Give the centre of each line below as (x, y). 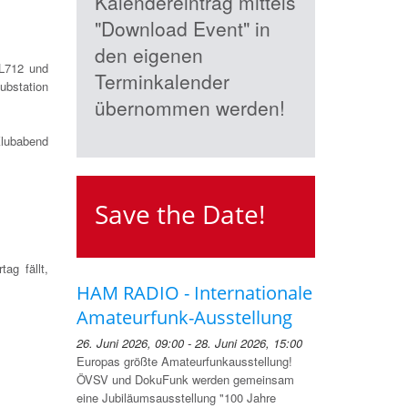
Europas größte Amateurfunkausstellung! (184, 361)
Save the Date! (179, 214)
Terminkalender (162, 81)
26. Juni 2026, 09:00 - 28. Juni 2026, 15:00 (189, 343)
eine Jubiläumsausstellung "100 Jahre (176, 398)
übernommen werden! (189, 107)
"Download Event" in (182, 28)
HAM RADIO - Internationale (194, 293)
